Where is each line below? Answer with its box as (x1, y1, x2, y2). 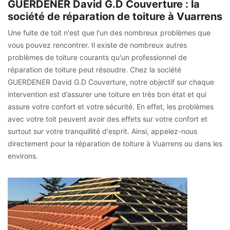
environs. (8, 151, 38, 160)
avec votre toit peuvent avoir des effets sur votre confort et (8, 114, 207, 123)
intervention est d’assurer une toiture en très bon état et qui (8, 89, 206, 99)
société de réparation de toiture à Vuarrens (8, 10, 222, 23)
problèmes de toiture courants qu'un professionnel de (8, 52, 187, 62)
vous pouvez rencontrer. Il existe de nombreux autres (8, 40, 187, 49)
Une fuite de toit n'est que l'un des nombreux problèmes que (8, 28, 210, 37)
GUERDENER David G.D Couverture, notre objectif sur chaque (8, 77, 214, 86)
